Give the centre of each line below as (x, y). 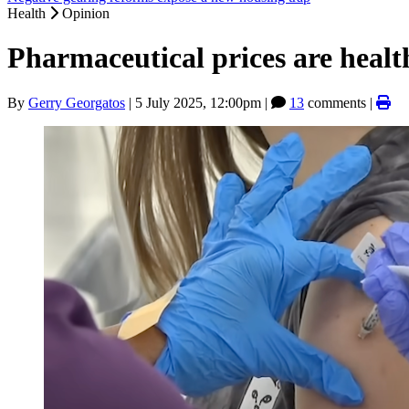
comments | (340, 102)
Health (28, 13)
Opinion (86, 13)
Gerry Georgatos (77, 102)
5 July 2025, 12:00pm (198, 102)
